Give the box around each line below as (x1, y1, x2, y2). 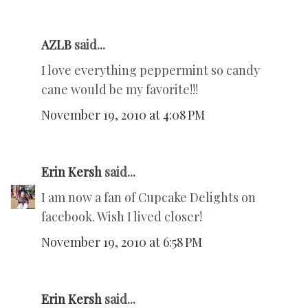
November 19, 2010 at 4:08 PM (41, 107, 205, 124)
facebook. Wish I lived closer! (41, 208, 202, 225)
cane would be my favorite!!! (41, 81, 198, 98)
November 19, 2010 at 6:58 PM (41, 234, 202, 251)
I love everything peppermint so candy (41, 62, 260, 79)
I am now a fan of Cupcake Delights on (41, 189, 256, 206)
